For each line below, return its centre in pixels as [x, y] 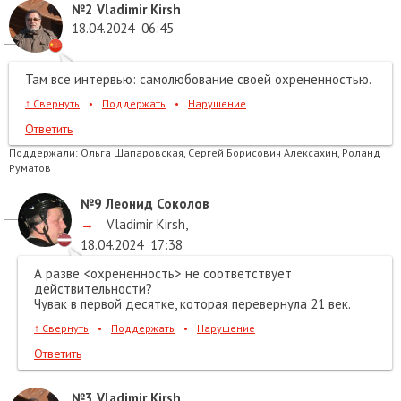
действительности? [93, 289]
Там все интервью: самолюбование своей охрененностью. [198, 80]
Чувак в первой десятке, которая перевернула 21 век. [192, 304]
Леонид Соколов [156, 204]
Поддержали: [43, 153]
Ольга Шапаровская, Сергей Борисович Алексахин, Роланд [230, 153]
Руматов [30, 168]
